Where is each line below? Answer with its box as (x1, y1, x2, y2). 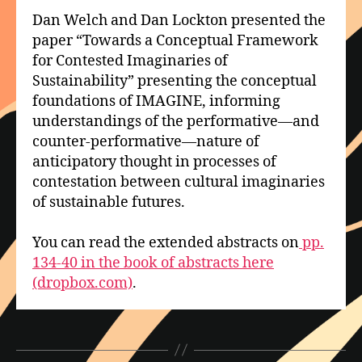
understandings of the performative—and (32, 112, 319, 131)
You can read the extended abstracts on (32, 233, 299, 252)
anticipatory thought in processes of (32, 152, 276, 171)
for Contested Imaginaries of (32, 51, 228, 70)
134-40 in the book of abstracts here (32, 253, 274, 272)
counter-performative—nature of (32, 132, 259, 151)
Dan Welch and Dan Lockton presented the (32, 11, 326, 30)
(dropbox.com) (32, 273, 133, 293)
